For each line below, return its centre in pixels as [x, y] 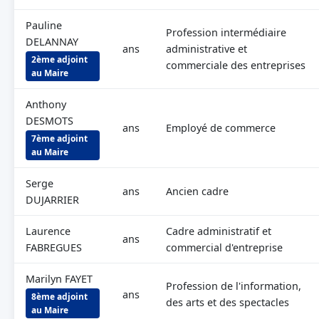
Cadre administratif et [219, 231]
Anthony [46, 104]
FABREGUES [54, 247]
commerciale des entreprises [236, 65]
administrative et [206, 49]
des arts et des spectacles [228, 302]
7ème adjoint [59, 138]
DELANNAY [52, 42]
